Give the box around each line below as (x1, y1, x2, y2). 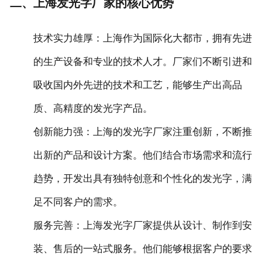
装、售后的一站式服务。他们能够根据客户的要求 (33, 243, 252, 255)
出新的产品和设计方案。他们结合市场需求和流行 (33, 150, 252, 161)
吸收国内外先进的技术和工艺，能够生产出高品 (33, 80, 242, 91)
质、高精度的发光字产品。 (33, 103, 153, 115)
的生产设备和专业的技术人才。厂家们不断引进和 (33, 56, 252, 68)
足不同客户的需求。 (33, 196, 123, 208)
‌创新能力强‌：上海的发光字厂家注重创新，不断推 (33, 126, 252, 138)
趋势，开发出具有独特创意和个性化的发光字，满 (33, 173, 252, 185)
